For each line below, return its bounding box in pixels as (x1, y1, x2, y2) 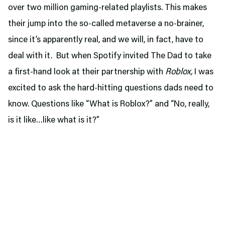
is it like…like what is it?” (8, 116, 99, 125)
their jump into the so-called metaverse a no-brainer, (8, 20, 204, 29)
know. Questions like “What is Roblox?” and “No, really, (8, 100, 209, 109)
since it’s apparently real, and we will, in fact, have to (8, 36, 203, 45)
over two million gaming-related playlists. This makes (8, 4, 207, 13)
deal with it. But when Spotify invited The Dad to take (8, 52, 211, 61)
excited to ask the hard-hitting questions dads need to (8, 84, 213, 93)
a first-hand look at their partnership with (8, 68, 165, 77)
